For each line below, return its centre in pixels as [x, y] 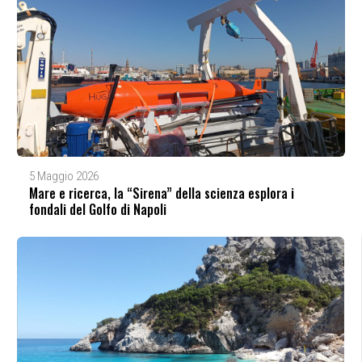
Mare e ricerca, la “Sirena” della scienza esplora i [161, 193]
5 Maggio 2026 [63, 176]
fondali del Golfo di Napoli [97, 209]
